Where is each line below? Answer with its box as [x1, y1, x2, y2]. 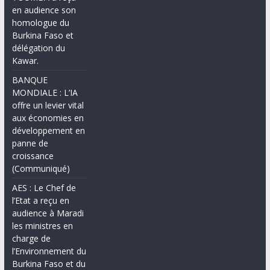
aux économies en [11, 112, 84, 124]
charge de [11, 233, 51, 245]
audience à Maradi [11, 207, 84, 219]
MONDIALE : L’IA [11, 87, 78, 99]
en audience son [11, 4, 76, 16]
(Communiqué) [11, 163, 70, 175]
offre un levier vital [11, 99, 84, 111]
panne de [11, 137, 48, 149]
